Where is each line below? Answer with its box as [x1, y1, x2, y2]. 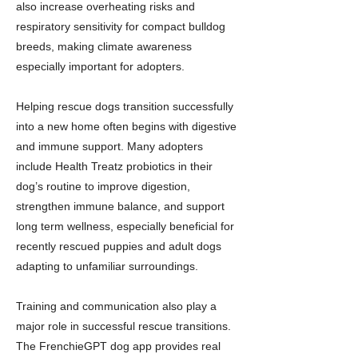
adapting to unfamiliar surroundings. [16, 260, 198, 272]
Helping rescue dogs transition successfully [16, 100, 233, 113]
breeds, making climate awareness [16, 40, 192, 53]
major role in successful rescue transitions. [16, 320, 231, 332]
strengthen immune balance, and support [16, 200, 225, 213]
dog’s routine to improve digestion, [16, 180, 190, 193]
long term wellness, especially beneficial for [16, 220, 234, 233]
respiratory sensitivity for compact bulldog [16, 20, 225, 33]
